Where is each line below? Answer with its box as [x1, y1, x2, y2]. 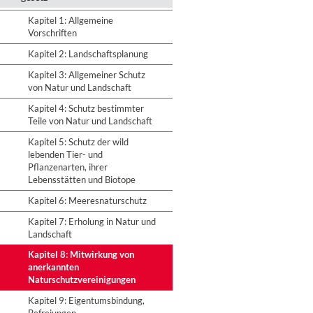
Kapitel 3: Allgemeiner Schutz [28, 69, 145, 80]
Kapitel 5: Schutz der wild [28, 136, 129, 147]
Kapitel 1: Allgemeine [28, 15, 113, 26]
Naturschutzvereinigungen [28, 274, 136, 285]
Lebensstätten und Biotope [28, 174, 136, 185]
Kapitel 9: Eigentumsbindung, [28, 295, 145, 306]
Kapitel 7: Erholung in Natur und [28, 216, 156, 227]
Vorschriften [28, 27, 77, 38]
